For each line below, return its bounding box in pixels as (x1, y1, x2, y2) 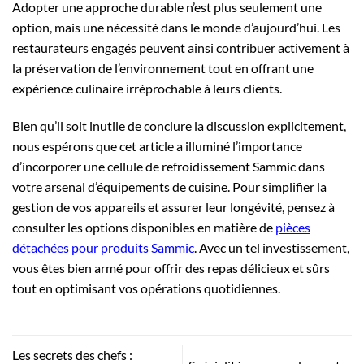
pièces (275, 219, 310, 236)
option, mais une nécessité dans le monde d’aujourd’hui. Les (12, 19, 340, 36)
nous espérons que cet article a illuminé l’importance (12, 138, 302, 154)
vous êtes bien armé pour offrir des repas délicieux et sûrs (12, 260, 330, 276)
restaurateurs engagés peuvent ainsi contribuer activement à (12, 40, 349, 56)
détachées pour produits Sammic (12, 240, 194, 256)
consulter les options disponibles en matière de (12, 219, 275, 236)
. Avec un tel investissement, (194, 240, 349, 256)
